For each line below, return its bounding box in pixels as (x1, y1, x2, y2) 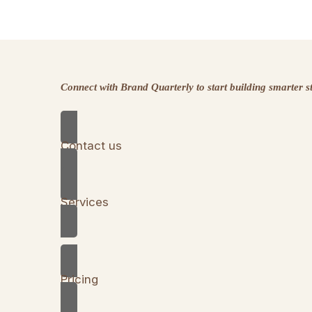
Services (61, 195, 109, 210)
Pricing (61, 272, 98, 287)
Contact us (61, 139, 122, 153)
